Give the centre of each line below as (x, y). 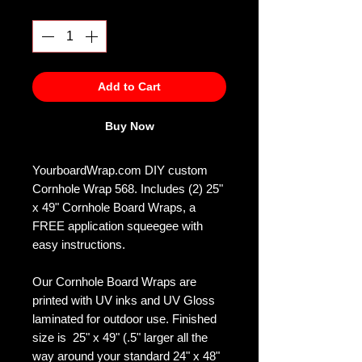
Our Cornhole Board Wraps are (114, 282)
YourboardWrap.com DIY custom (120, 170)
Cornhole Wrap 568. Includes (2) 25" (128, 189)
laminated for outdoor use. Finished (124, 319)
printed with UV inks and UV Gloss (124, 301)
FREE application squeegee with (118, 226)
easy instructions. (80, 245)
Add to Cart (129, 87)
